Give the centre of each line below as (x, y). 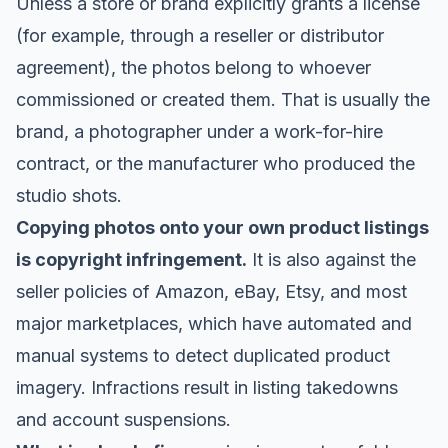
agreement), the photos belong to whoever (193, 67)
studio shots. (69, 195)
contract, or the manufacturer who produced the (215, 163)
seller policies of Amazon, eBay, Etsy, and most (211, 291)
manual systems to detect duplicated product (203, 355)
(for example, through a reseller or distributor (200, 35)
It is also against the (331, 259)
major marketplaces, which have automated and (214, 323)
